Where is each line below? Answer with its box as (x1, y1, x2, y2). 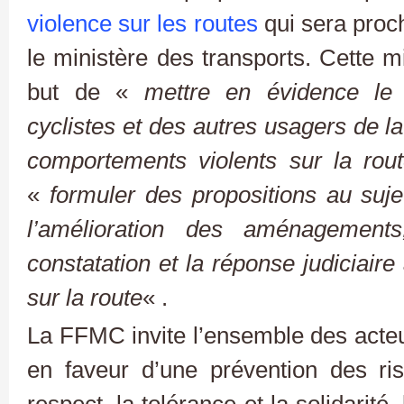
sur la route (27, 284, 142, 310)
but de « (27, 78, 144, 105)
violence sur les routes (27, 10, 258, 36)
